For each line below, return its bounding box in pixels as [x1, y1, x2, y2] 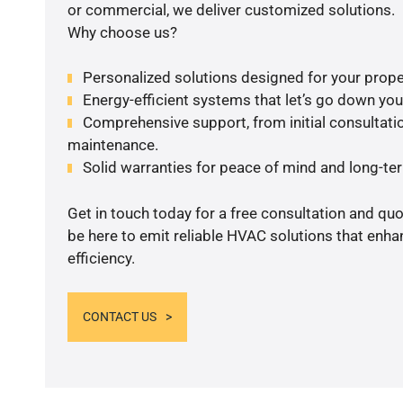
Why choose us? [67, 22, 177, 41]
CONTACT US [82, 309, 157, 325]
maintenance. [67, 136, 158, 155]
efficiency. [67, 248, 135, 267]
